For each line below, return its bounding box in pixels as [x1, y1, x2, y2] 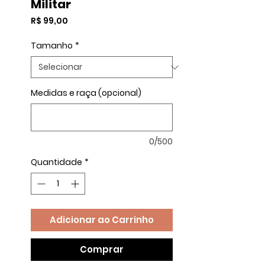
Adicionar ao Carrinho [50, 214, 154, 226]
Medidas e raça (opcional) [31, 87, 141, 99]
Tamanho [31, 40, 73, 51]
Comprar [80, 243, 124, 256]
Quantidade [31, 156, 82, 168]
